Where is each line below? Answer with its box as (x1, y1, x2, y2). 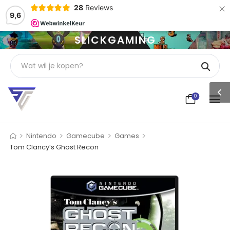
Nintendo (26, 130, 56, 141)
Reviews (85, 3, 113, 12)
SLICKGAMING (74, 32, 156, 47)
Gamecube (66, 130, 105, 141)
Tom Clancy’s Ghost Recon (10, 142, 99, 152)
